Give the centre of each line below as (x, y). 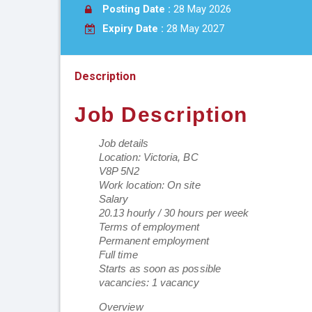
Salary (114, 199)
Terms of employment (149, 227)
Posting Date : (138, 9)
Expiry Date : (133, 29)
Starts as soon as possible (160, 269)
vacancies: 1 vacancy (149, 283)
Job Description (161, 115)
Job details (124, 143)
